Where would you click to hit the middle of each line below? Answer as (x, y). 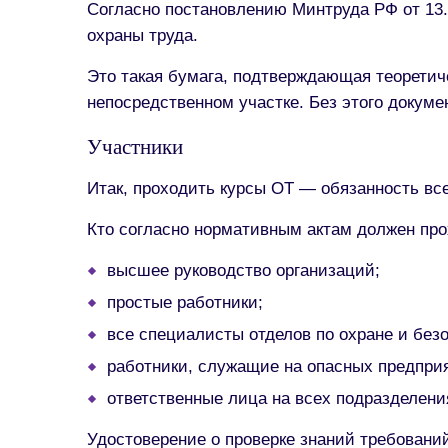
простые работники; (185, 302)
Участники (135, 147)
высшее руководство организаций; (243, 270)
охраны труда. (142, 35)
